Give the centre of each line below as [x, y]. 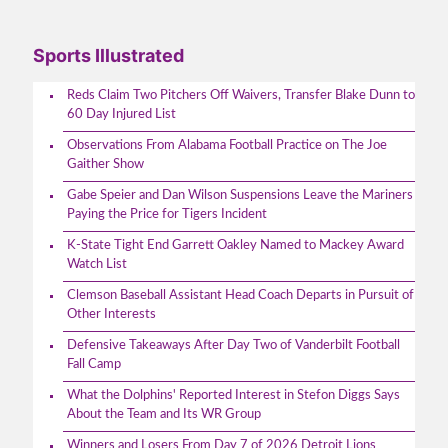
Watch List [97, 264]
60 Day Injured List [121, 114]
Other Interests [111, 314]
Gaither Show [105, 164]
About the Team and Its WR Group [164, 414]
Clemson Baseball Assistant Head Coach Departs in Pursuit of [240, 295]
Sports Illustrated [108, 55]
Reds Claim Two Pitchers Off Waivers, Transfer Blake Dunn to [241, 95]
